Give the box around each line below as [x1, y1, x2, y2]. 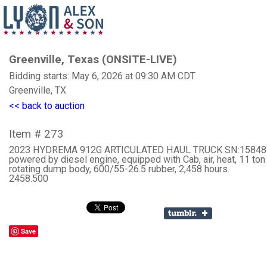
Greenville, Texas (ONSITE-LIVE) [9, 53, 177, 66]
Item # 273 [9, 128, 64, 141]
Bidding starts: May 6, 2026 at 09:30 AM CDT [9, 70, 195, 82]
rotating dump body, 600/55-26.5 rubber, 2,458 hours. [9, 163, 229, 175]
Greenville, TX [9, 85, 66, 96]
